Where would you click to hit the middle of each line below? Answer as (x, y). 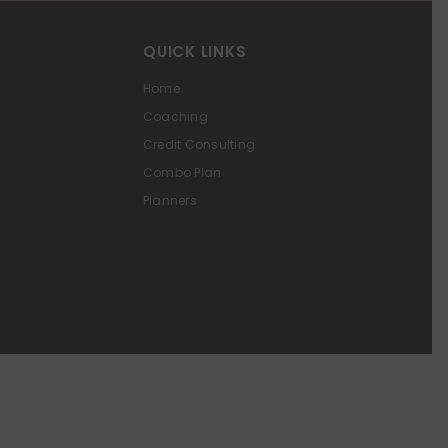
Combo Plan (182, 172)
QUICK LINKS (195, 51)
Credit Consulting (199, 144)
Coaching (175, 116)
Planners (170, 200)
